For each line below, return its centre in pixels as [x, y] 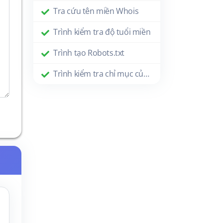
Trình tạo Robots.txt [89, 53]
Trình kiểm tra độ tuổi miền [102, 32]
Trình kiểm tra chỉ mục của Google [147, 74]
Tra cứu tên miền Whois [96, 11]
